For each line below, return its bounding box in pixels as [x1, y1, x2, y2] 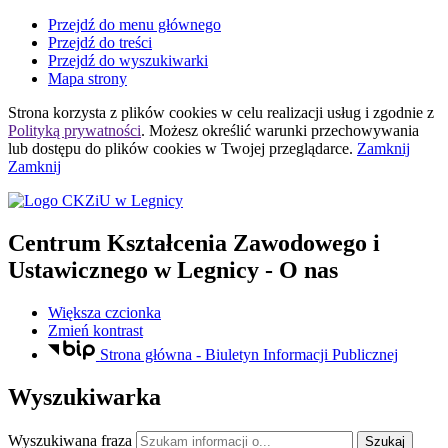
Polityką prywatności [8, 122, 141, 139]
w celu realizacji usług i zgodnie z [217, 104, 434, 121]
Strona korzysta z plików [8, 104, 169, 121]
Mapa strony [48, 70, 127, 87]
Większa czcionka [48, 303, 161, 321]
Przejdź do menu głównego [48, 16, 221, 33]
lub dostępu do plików [8, 140, 153, 157]
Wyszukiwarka [8, 384, 161, 411]
